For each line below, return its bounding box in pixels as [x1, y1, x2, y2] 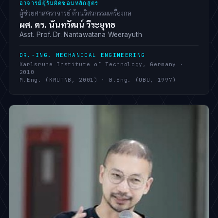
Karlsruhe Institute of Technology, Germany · [19, 60, 184, 68]
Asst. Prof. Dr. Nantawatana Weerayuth [19, 30, 142, 38]
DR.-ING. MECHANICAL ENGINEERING [19, 52, 145, 59]
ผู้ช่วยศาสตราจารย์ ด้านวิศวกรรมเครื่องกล [19, 8, 131, 18]
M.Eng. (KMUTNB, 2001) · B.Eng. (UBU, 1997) [19, 76, 176, 83]
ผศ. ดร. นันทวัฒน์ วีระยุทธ [19, 18, 116, 30]
